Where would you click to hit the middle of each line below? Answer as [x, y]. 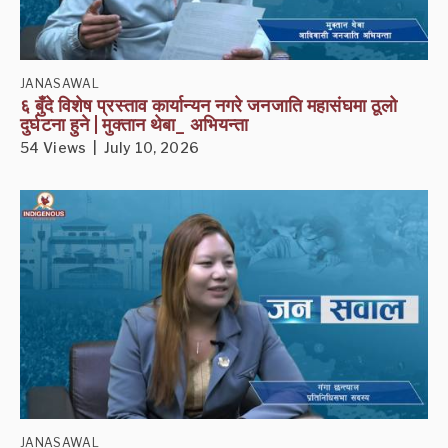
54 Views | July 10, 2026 [110, 148]
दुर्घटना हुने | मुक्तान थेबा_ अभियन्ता [134, 125]
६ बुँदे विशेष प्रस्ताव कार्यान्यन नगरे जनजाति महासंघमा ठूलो [209, 106]
